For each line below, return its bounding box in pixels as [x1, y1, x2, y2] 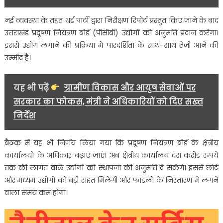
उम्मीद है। [4, 52, 31, 63]
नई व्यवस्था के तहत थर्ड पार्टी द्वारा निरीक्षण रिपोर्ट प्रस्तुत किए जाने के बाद [4, 15, 219, 25]
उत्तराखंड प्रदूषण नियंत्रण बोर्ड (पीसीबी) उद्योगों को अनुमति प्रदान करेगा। [4, 27, 219, 38]
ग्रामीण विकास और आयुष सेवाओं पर [64, 82, 196, 94]
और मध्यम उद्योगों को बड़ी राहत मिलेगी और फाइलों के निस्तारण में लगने [4, 175, 219, 185]
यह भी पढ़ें [13, 82, 51, 94]
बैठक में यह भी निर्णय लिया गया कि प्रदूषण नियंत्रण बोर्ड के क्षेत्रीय [4, 137, 219, 148]
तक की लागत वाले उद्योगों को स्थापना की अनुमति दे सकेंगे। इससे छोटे [4, 162, 219, 173]
